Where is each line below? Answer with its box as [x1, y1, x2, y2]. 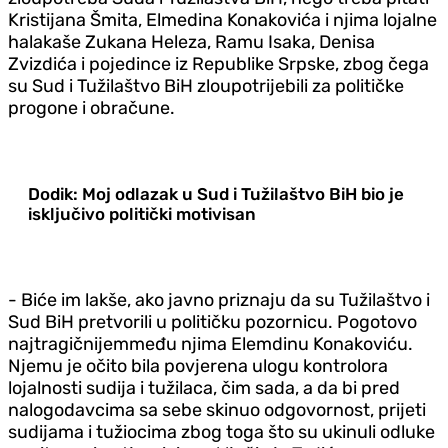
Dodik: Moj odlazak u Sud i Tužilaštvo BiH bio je [28, 183, 404, 204]
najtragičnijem [8, 332, 129, 355]
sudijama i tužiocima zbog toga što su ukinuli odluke [8, 420, 435, 443]
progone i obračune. [8, 96, 175, 119]
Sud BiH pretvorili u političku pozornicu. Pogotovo [8, 310, 417, 333]
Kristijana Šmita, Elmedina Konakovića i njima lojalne [8, 8, 437, 31]
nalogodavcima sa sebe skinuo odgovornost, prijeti [8, 398, 426, 421]
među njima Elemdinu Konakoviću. [129, 332, 413, 355]
